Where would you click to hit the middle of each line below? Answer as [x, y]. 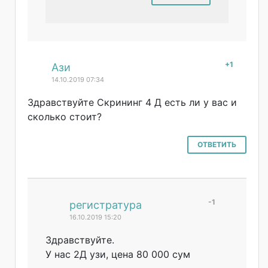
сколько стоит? [65, 116]
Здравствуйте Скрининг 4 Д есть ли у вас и [132, 102]
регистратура [106, 205]
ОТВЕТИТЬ [217, 144]
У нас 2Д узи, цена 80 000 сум [118, 254]
